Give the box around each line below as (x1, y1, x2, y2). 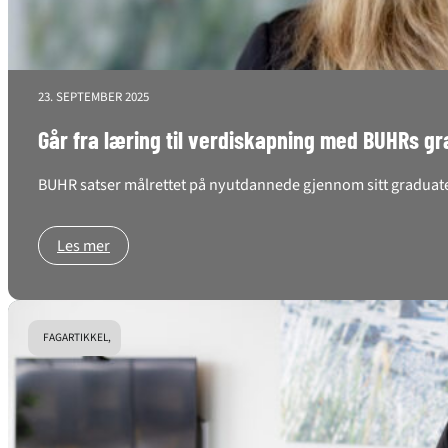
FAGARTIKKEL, (43, 329, 111, 347)
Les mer (57, 234, 110, 258)
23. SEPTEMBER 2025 (38, 87, 149, 106)
